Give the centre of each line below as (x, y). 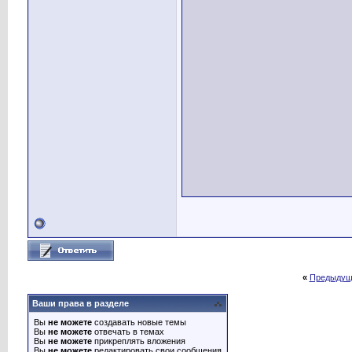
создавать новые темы (139, 322)
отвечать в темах (128, 332)
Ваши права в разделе (81, 303)
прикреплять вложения (139, 341)
